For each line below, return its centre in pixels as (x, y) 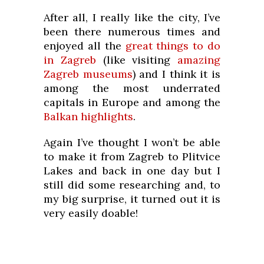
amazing (199, 60)
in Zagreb (70, 60)
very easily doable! (91, 213)
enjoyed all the (85, 46)
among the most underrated (132, 88)
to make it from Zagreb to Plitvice (132, 157)
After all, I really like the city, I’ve (132, 18)
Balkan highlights (88, 117)
